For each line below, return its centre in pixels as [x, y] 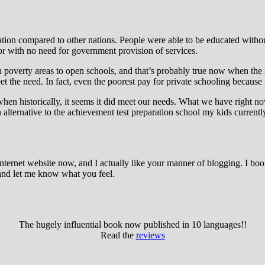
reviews [150, 235]
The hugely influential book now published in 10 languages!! [132, 224]
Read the [118, 235]
